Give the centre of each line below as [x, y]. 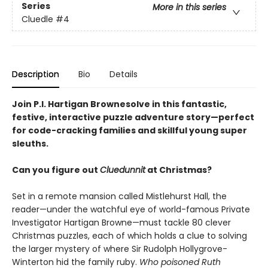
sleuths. [30, 144]
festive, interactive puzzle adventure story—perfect [133, 117]
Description [36, 74]
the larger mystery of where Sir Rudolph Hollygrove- [120, 249]
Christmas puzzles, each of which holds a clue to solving [130, 236]
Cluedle [37, 19]
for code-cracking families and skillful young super [130, 130]
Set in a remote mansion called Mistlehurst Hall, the [119, 196]
